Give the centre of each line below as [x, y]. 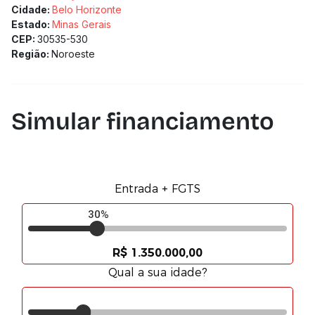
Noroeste [73, 54]
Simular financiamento [143, 121]
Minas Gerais [82, 24]
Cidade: [32, 9]
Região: [31, 54]
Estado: [32, 24]
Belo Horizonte [87, 9]
